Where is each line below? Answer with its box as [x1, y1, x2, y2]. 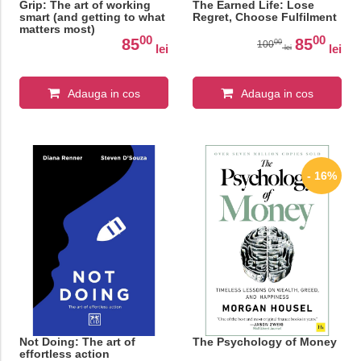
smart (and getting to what [19, 10, 165, 24]
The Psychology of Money [192, 335, 337, 349]
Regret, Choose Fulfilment [192, 10, 337, 24]
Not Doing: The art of [19, 335, 135, 349]
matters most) [19, 23, 95, 36]
